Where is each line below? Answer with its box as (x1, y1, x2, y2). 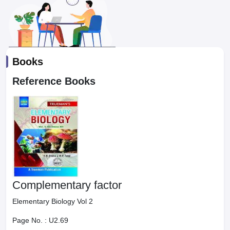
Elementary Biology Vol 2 (12, 197, 93, 205)
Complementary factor (12, 179, 122, 191)
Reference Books (12, 75, 95, 87)
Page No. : (12, 216, 49, 224)
